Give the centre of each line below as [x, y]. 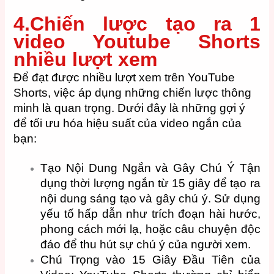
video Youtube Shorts [137, 41]
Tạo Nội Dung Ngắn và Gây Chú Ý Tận [150, 168]
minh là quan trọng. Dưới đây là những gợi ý [130, 108]
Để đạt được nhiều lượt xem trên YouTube [124, 77]
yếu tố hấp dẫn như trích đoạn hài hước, [150, 213]
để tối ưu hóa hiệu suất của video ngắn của [128, 123]
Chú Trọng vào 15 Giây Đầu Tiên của [150, 259]
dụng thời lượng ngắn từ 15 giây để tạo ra [150, 183]
